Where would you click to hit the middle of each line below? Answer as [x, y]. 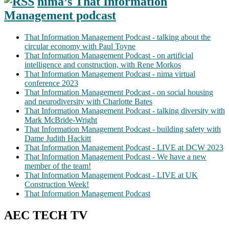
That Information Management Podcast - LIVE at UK [111, 175]
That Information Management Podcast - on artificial [109, 56]
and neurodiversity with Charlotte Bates [88, 102]
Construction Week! [57, 185]
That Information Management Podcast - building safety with [123, 129]
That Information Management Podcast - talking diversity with [125, 111]
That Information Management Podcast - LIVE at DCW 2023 [124, 148]
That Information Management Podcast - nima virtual [110, 74]
